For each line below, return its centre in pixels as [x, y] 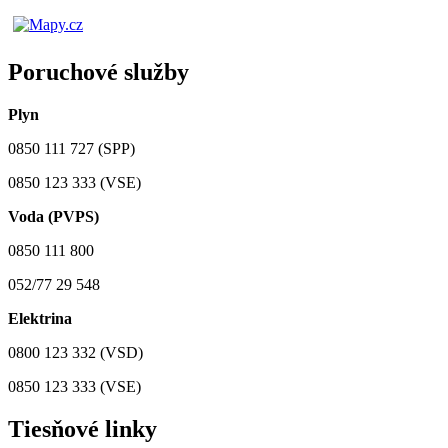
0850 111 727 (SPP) [71, 148]
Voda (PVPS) [53, 216]
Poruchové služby [98, 71]
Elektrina [42, 318]
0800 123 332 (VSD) [75, 352]
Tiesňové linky [82, 428]
